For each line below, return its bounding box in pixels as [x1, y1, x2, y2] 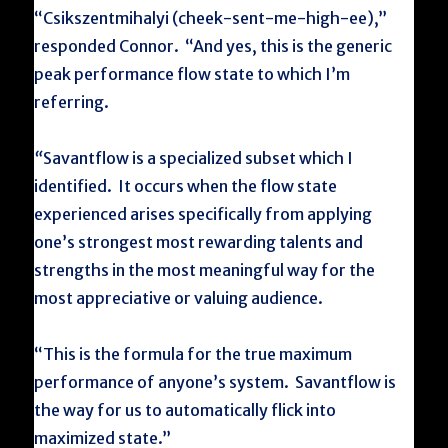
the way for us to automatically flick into [34, 400, 337, 420]
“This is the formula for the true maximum [34, 344, 353, 364]
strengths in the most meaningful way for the [34, 260, 376, 280]
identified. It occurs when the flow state [34, 176, 338, 196]
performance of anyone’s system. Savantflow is [34, 372, 397, 392]
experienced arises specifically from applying [34, 204, 373, 224]
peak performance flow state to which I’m [34, 64, 351, 84]
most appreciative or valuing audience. [34, 288, 324, 308]
